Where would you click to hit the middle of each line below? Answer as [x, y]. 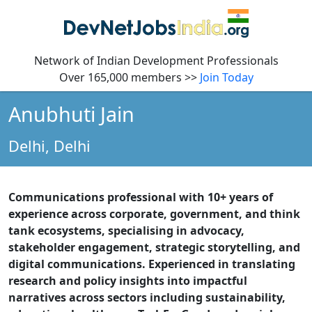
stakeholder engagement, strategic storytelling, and [154, 248]
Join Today [226, 78]
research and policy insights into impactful [128, 281]
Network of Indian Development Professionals [156, 61]
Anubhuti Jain [71, 114]
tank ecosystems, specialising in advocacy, [126, 231]
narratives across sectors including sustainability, [147, 298]
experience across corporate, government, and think [154, 214]
